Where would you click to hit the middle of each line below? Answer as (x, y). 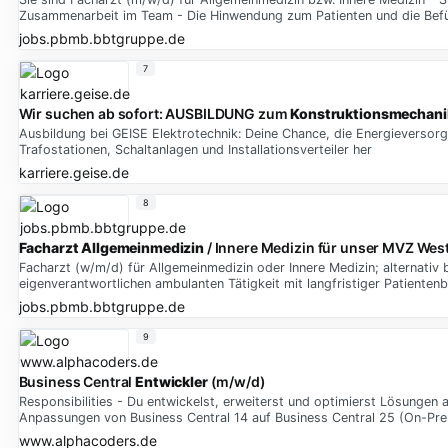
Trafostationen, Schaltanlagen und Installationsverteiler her (195, 149)
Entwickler (171, 382)
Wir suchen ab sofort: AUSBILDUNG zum (154, 114)
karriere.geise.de (73, 172)
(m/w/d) (236, 382)
